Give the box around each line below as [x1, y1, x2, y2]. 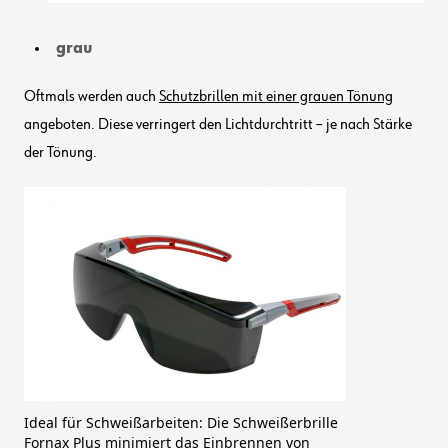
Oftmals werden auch [24, 88, 159, 105]
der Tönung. [24, 144, 97, 161]
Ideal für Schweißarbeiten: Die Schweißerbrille [24, 412, 338, 432]
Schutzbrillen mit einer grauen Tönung [159, 88, 393, 105]
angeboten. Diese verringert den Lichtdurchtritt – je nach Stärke [24, 116, 412, 133]
